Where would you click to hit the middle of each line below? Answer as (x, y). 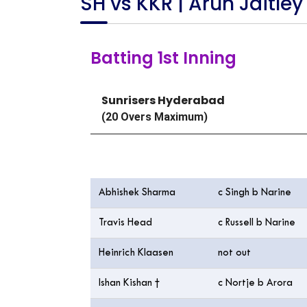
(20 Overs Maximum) (155, 117)
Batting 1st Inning (163, 58)
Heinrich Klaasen (137, 253)
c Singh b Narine (255, 193)
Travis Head (127, 223)
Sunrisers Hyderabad (163, 100)
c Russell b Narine (257, 223)
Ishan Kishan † (129, 283)
